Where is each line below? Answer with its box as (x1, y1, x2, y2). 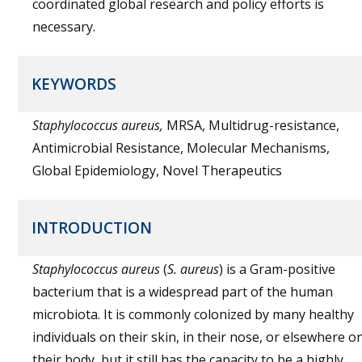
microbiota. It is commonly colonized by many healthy (32, 305, 354, 323)
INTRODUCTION (32, 217, 152, 238)
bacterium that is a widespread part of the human (32, 283, 333, 301)
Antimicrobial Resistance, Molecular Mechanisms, (32, 139, 330, 157)
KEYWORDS (32, 74, 116, 95)
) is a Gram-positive (219, 260, 335, 278)
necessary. (32, 18, 95, 36)
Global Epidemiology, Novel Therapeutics (32, 162, 282, 179)
